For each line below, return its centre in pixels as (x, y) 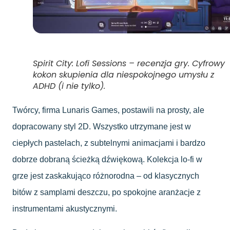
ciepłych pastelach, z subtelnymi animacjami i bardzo (109, 143)
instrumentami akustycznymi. (65, 209)
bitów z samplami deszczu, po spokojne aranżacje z (107, 193)
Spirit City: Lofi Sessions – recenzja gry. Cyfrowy (129, 64)
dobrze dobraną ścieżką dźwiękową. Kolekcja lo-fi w (107, 160)
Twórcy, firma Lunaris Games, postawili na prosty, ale (108, 110)
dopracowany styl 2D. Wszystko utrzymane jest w (102, 127)
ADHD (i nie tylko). (69, 86)
